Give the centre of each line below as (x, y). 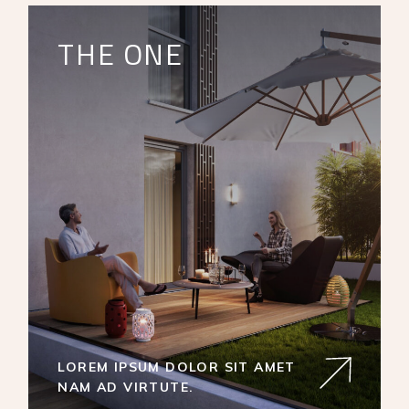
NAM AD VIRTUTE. (126, 388)
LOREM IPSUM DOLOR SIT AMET (177, 367)
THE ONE (121, 54)
